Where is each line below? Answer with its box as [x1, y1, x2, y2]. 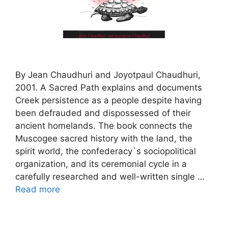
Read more [15, 184, 60, 194]
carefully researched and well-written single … [15, 171, 205, 182]
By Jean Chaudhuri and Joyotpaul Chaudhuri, [15, 69, 201, 80]
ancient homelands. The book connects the [15, 120, 192, 131]
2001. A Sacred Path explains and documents [15, 82, 202, 93]
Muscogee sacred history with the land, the [15, 133, 192, 144]
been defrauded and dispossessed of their [15, 107, 191, 118]
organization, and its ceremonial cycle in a [15, 158, 187, 169]
